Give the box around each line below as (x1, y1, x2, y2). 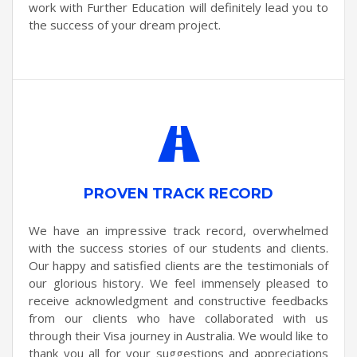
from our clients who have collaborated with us (29, 309, 328, 325)
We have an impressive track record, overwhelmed (29, 222, 328, 237)
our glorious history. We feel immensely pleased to (29, 274, 328, 290)
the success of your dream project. (29, 16, 221, 32)
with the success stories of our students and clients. (29, 239, 328, 255)
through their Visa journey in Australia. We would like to (29, 327, 328, 343)
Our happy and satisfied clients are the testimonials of (29, 257, 328, 273)
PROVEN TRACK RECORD (84, 184, 273, 202)
